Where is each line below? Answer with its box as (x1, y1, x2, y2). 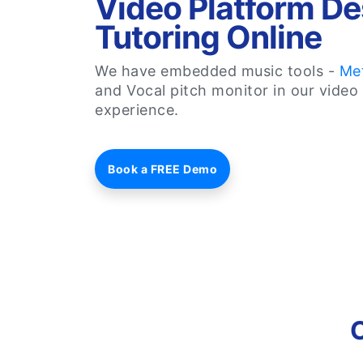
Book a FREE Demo (108, 162, 217, 176)
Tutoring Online (95, 18, 322, 56)
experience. (95, 101, 179, 118)
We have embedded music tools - (95, 62, 340, 79)
